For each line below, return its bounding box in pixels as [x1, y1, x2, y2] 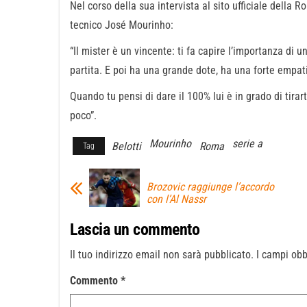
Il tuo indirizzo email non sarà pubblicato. [70, 247, 254, 261]
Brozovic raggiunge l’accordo [147, 180, 274, 194]
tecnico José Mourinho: [70, 19, 173, 32]
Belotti [112, 140, 141, 153]
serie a [232, 137, 262, 151]
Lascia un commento [70, 219, 200, 239]
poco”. [70, 109, 97, 123]
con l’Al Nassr [147, 193, 206, 206]
